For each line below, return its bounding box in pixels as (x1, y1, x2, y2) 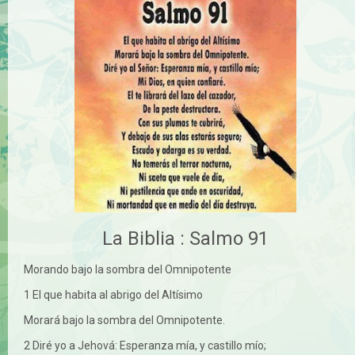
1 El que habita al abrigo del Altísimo (24, 288, 203, 301)
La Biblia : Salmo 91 (102, 227, 269, 250)
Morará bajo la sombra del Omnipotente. (24, 313, 225, 326)
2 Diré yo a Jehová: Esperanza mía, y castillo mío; (24, 338, 266, 352)
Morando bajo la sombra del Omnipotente (24, 262, 231, 276)
